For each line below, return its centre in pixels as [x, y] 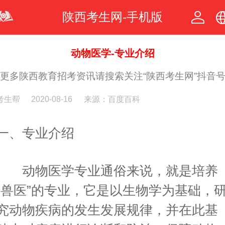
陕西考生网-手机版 [113, 17]
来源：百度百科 [112, 99]
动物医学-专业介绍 [113, 53]
